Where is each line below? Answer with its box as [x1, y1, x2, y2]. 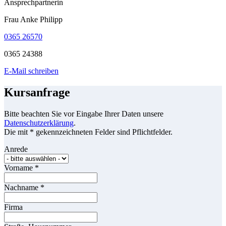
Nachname [4, 183, 40, 192]
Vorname [4, 163, 35, 173]
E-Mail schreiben [4, 67, 59, 76]
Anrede [4, 145, 28, 154]
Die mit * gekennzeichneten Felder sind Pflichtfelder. [4, 128, 173, 137]
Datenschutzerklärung [4, 119, 74, 128]
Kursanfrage [4, 86, 70, 99]
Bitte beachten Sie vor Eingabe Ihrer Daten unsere [4, 109, 163, 119]
